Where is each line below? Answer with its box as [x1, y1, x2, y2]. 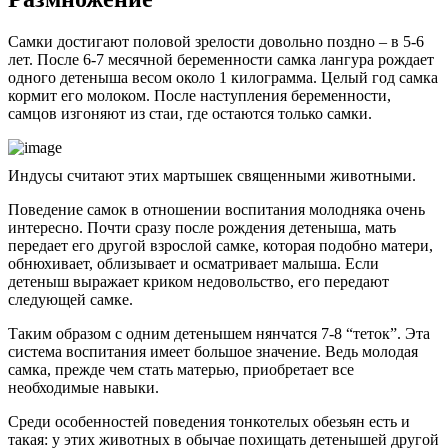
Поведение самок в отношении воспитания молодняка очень [8, 200, 425, 218]
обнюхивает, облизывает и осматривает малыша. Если [8, 254, 379, 272]
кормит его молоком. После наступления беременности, [8, 86, 391, 104]
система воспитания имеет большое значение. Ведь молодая [8, 342, 418, 360]
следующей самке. [8, 290, 133, 308]
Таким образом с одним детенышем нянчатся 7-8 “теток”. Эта [8, 324, 430, 342]
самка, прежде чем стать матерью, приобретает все [8, 360, 354, 378]
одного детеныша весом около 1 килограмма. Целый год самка [8, 68, 438, 86]
